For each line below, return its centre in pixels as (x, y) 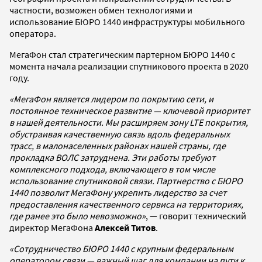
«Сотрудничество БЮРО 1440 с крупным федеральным (121, 248)
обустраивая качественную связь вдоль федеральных (120, 134)
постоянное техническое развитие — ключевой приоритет (130, 110)
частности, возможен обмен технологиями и (101, 10)
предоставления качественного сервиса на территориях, (126, 204)
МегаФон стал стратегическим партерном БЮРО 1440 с (122, 54)
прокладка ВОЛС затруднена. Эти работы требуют (112, 157)
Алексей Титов (125, 227)
